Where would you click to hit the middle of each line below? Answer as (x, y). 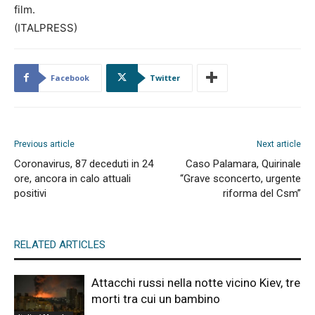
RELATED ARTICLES (60, 244)
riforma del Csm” (262, 193)
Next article (279, 144)
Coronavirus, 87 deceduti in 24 (84, 163)
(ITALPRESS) (46, 27)
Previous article (44, 144)
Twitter (165, 77)
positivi (30, 193)
